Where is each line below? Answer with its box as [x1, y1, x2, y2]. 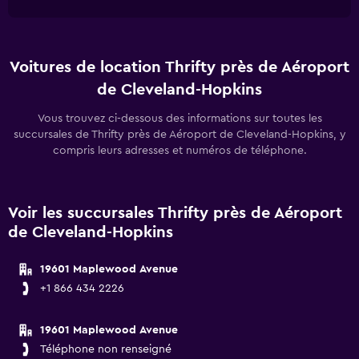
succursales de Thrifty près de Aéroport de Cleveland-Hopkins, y [13, 129, 346, 140]
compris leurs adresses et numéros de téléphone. [52, 145, 307, 156]
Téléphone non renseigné [40, 344, 171, 355]
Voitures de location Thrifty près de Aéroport [10, 59, 349, 75]
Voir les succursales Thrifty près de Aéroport [8, 205, 342, 221]
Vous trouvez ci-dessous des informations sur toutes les [37, 113, 322, 124]
